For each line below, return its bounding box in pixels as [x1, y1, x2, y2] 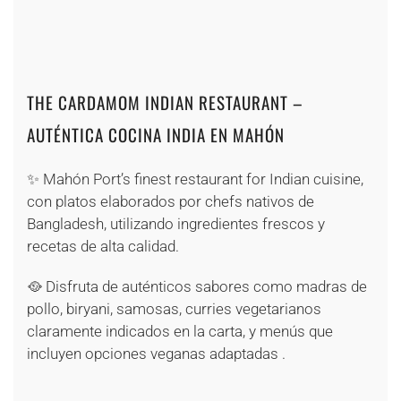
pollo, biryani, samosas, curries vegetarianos [27, 300, 321, 319]
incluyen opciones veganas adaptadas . [27, 345, 286, 363]
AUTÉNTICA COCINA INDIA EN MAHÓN [27, 122, 285, 148]
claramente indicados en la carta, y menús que [27, 322, 333, 341]
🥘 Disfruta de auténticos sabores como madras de [27, 277, 367, 296]
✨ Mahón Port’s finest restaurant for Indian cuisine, [27, 170, 363, 189]
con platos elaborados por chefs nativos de [27, 192, 314, 211]
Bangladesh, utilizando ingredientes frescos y [27, 215, 325, 234]
